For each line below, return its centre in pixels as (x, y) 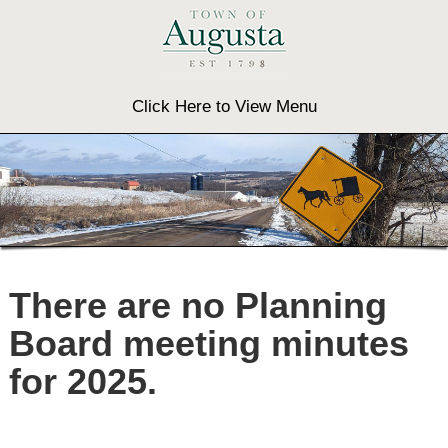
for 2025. (82, 381)
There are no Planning (197, 305)
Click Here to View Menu (224, 106)
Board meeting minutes (208, 343)
